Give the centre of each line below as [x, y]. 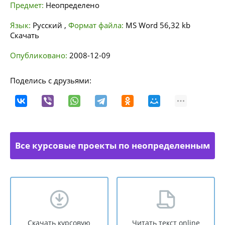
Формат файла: [97, 25]
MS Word [142, 25]
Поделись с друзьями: [51, 80]
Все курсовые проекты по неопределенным [113, 145]
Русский [48, 25]
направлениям [103, 173]
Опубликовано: [39, 55]
